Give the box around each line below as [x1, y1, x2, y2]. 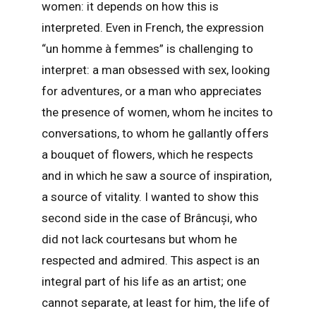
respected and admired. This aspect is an [41, 253, 260, 267]
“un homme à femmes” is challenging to [41, 41, 253, 56]
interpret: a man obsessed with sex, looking [41, 62, 270, 77]
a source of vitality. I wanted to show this [41, 189, 259, 204]
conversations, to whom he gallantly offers [41, 126, 269, 140]
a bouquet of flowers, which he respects [41, 147, 253, 162]
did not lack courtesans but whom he [41, 231, 237, 246]
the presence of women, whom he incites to [41, 104, 273, 119]
